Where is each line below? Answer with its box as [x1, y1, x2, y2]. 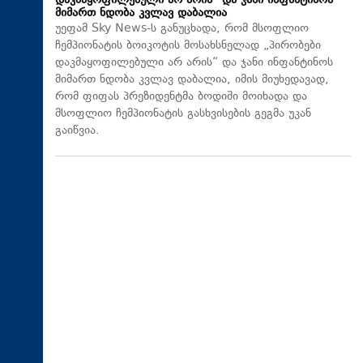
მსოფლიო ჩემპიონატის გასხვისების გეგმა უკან [55, 105, 311, 123]
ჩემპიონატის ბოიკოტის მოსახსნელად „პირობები [55, 37, 321, 55]
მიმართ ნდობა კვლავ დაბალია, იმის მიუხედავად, [55, 71, 329, 89]
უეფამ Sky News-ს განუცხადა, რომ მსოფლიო [55, 20, 309, 38]
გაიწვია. [55, 122, 100, 140]
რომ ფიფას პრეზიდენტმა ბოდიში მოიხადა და [55, 88, 307, 106]
